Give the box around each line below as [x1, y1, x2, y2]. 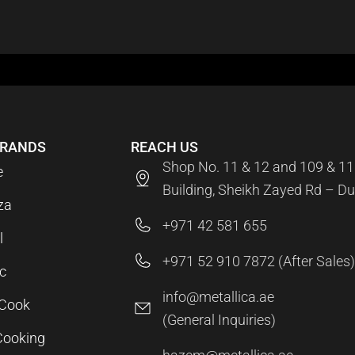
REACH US [130, 138, 198, 155]
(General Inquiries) [162, 311, 276, 328]
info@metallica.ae [162, 288, 274, 305]
